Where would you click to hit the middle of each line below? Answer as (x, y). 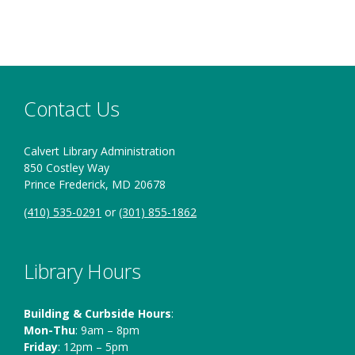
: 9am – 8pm (107, 330)
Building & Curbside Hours (97, 314)
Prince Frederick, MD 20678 (95, 185)
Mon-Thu (50, 330)
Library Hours (82, 271)
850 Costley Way (67, 168)
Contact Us (72, 109)
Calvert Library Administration (99, 151)
